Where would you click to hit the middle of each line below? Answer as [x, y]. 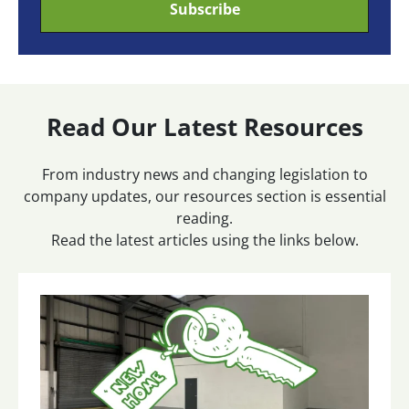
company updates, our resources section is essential [204, 196]
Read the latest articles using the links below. [204, 240]
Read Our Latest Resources [204, 126]
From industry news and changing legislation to [204, 174]
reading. [204, 218]
